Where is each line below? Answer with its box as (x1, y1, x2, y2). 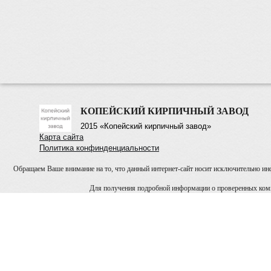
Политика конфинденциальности (39, 143, 159, 152)
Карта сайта (39, 132, 83, 142)
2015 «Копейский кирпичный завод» (80, 121, 211, 131)
